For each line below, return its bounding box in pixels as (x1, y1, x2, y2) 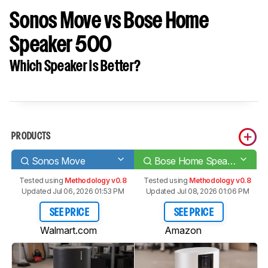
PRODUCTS (11, 132, 51, 141)
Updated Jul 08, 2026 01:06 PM (145, 187, 249, 196)
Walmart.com (40, 224, 97, 236)
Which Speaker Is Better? (10, 60, 141, 74)
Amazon (165, 224, 202, 236)
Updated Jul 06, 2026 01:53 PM (22, 187, 124, 196)
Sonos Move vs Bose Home (10, 12, 209, 32)
